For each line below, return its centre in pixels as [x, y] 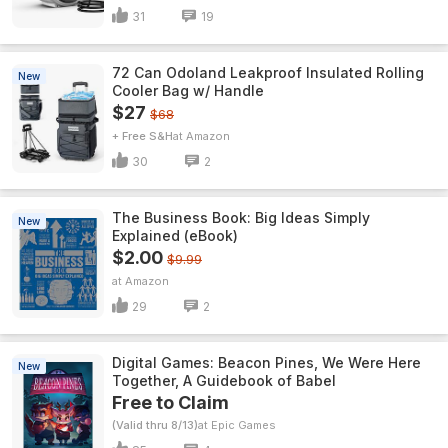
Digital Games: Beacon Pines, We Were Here [266, 362]
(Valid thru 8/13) [155, 425]
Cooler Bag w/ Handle [188, 90]
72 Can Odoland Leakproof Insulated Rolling [268, 72]
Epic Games [243, 425]
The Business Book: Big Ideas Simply [241, 217]
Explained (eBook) [175, 235]
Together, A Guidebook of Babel [224, 380]
